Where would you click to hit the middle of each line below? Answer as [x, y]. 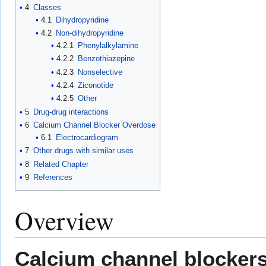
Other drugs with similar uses [83, 151]
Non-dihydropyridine [89, 33]
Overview [64, 220]
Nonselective [100, 72]
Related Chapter [61, 164]
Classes [47, 7]
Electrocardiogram [87, 137]
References [53, 177]
